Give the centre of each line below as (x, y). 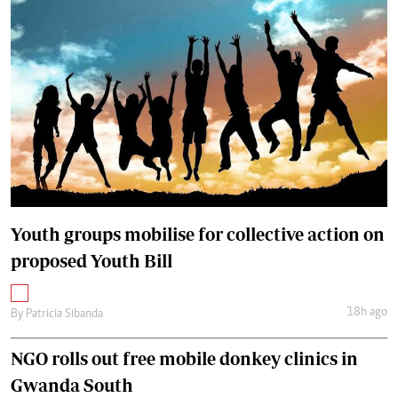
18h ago (366, 313)
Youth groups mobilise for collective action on (198, 234)
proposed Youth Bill (92, 260)
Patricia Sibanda (64, 314)
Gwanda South (72, 385)
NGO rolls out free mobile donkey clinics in (184, 358)
